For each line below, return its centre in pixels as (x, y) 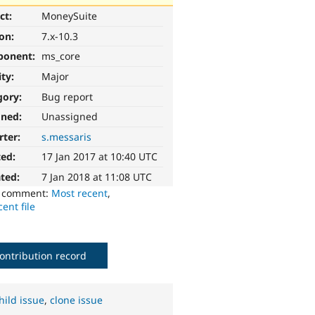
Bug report (67, 96)
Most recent (80, 193)
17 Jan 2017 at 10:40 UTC (100, 157)
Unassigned (70, 117)
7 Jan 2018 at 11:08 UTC (97, 177)
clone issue (77, 300)
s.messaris (67, 136)
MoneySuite (70, 16)
